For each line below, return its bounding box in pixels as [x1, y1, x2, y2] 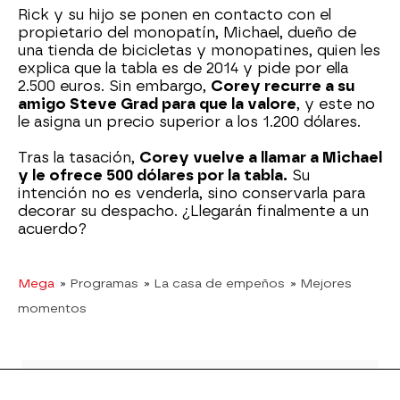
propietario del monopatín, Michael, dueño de [18, 24, 356, 41]
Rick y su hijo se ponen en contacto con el [18, 6, 331, 23]
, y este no [296, 96, 375, 112]
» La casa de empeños [144, 276, 285, 290]
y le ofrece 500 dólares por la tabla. [18, 167, 287, 184]
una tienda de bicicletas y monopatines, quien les [18, 42, 380, 59]
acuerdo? [18, 221, 87, 237]
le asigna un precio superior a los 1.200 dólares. [18, 113, 361, 130]
